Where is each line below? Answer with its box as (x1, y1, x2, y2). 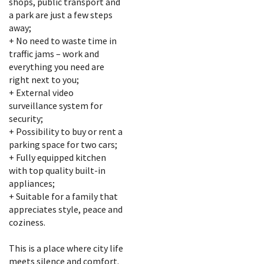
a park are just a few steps (9, 9, 113, 21)
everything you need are (9, 61, 104, 72)
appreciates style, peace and (9, 203, 123, 215)
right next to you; (9, 74, 79, 85)
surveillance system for (9, 100, 103, 111)
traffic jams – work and (9, 48, 99, 60)
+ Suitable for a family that (9, 190, 118, 202)
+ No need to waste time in (9, 35, 117, 47)
